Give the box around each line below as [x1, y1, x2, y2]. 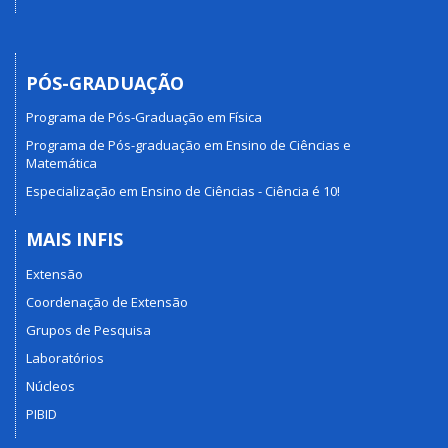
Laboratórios [26, 348, 104, 367]
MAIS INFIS [26, 227, 123, 252]
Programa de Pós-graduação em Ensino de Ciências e [26, 136, 351, 155]
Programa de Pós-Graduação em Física [26, 108, 262, 127]
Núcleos [26, 376, 75, 395]
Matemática [26, 154, 97, 173]
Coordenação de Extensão [26, 292, 188, 311]
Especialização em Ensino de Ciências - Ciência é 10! [26, 182, 340, 201]
